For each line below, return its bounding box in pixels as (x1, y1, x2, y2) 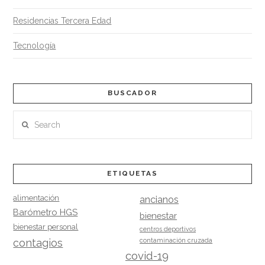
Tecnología (13, 41, 56, 51)
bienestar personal (13, 222, 79, 231)
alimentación (13, 193, 60, 202)
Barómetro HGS (13, 206, 78, 217)
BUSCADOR (108, 89, 157, 98)
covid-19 (125, 248, 169, 262)
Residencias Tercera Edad (13, 16, 112, 26)
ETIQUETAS (106, 169, 159, 178)
